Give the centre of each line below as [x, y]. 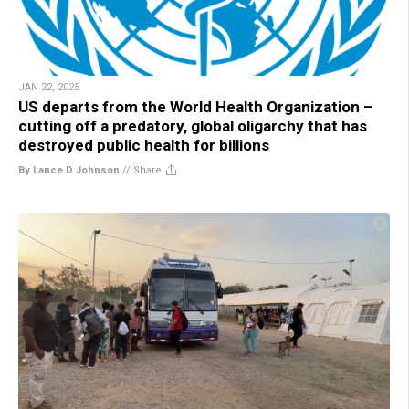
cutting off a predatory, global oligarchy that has [193, 126]
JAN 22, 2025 [49, 87]
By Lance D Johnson [69, 170]
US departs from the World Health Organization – [196, 106]
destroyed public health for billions [144, 145]
